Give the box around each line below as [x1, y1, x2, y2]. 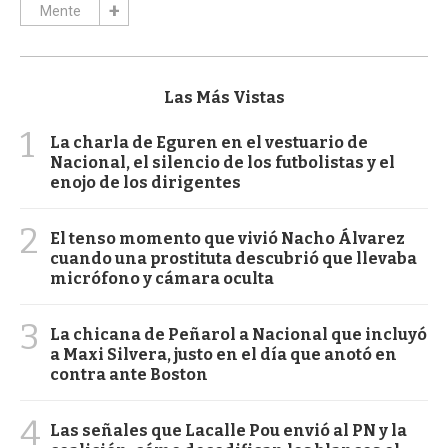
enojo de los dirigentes [50, 172, 241, 192]
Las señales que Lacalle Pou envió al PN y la [50, 420, 407, 440]
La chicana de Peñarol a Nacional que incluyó [50, 324, 427, 344]
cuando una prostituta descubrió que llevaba [50, 248, 417, 268]
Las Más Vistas [163, 87, 285, 107]
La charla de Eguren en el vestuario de [50, 132, 368, 152]
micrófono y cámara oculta [50, 268, 274, 288]
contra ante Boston [50, 364, 208, 384]
